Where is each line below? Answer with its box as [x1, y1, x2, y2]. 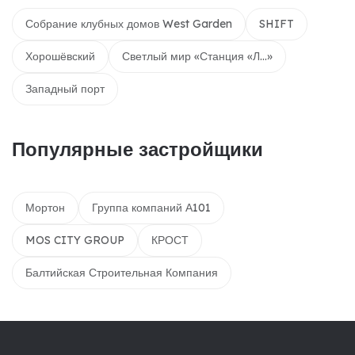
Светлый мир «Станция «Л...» [122, 48, 273, 63]
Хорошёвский [25, 48, 95, 63]
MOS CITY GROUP [25, 232, 124, 247]
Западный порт [25, 81, 105, 96]
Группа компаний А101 [92, 200, 211, 215]
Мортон [25, 200, 65, 215]
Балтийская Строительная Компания [25, 265, 218, 280]
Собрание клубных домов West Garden [25, 16, 232, 31]
